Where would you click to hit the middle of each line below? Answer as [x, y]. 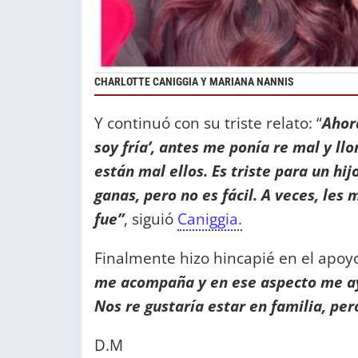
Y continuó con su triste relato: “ [208, 122]
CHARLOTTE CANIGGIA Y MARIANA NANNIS [194, 82]
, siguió [151, 218]
